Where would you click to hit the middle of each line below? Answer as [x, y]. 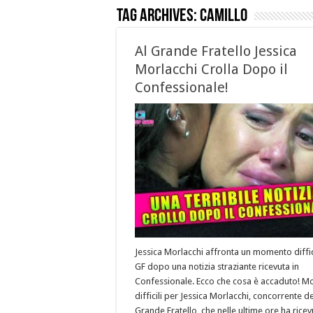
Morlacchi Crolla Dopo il [211, 69]
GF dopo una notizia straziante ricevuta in [217, 267]
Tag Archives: [158, 16]
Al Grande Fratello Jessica [216, 51]
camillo [224, 16]
